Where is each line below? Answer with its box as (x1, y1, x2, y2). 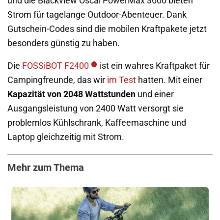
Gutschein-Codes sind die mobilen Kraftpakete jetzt (7, 24, 207, 34)
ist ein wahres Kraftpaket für (100, 61, 210, 71)
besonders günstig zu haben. (7, 38, 120, 48)
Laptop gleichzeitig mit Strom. (7, 132, 124, 142)
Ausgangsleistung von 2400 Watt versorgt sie (7, 104, 184, 114)
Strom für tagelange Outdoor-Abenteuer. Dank (7, 9, 187, 20)
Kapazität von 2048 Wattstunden (7, 89, 136, 100)
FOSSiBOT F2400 (22, 61, 89, 71)
